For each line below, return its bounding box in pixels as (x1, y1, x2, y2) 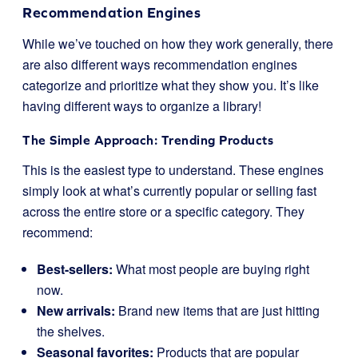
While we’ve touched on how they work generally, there (22, 34, 333, 53)
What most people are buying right (113, 260, 309, 278)
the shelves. (37, 322, 105, 340)
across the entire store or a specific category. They (22, 202, 304, 221)
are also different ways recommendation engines (22, 55, 297, 74)
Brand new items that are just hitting (115, 301, 320, 320)
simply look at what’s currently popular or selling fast (22, 181, 316, 200)
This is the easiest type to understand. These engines (22, 161, 324, 179)
